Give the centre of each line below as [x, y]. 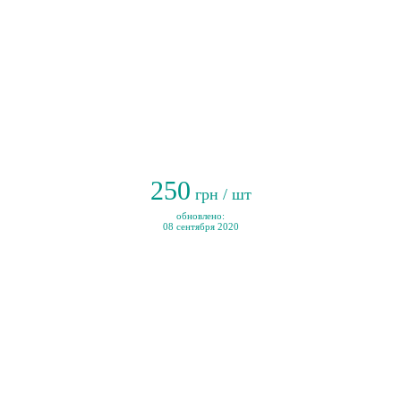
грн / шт [221, 194]
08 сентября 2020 [200, 226]
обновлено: [200, 216]
